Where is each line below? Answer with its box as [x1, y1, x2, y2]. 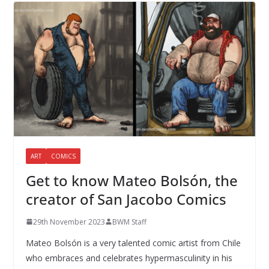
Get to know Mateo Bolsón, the [25, 170, 238, 190]
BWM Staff [112, 216, 147, 227]
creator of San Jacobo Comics [25, 189, 226, 209]
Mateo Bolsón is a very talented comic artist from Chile [25, 237, 241, 249]
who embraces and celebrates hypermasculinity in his [25, 252, 232, 264]
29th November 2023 [32, 216, 105, 227]
